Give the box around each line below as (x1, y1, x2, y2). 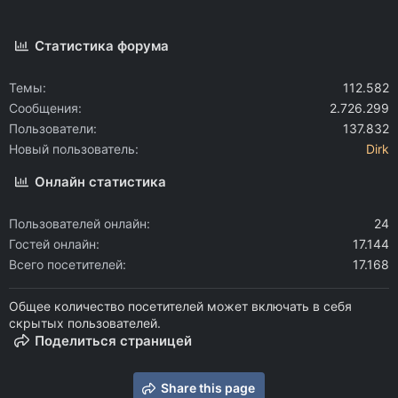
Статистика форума (35, 37, 170, 54)
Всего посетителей (9, 257, 123, 272)
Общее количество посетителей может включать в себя (9, 298, 352, 314)
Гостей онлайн (9, 236, 96, 251)
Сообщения (9, 100, 78, 115)
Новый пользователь (9, 141, 135, 156)
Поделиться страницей (35, 332, 193, 349)
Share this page (161, 380, 255, 395)
